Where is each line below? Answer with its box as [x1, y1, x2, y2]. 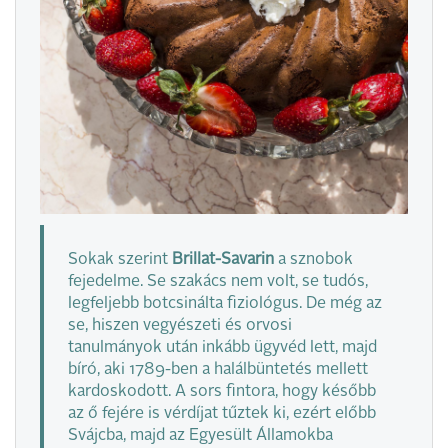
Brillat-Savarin [172, 252, 278, 269]
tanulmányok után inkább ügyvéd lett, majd [68, 340, 377, 357]
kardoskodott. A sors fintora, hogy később [68, 384, 376, 401]
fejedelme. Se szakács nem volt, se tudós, [68, 274, 368, 291]
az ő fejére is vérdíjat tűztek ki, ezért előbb [68, 406, 376, 423]
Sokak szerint [68, 252, 172, 269]
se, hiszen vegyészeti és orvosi [68, 318, 292, 335]
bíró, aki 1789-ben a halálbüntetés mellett [68, 362, 368, 379]
